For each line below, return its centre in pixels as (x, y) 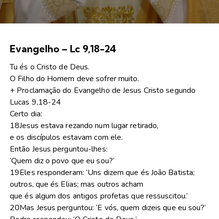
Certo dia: (26, 114)
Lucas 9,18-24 (36, 102)
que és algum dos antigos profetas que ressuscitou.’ (99, 196)
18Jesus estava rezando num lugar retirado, (84, 126)
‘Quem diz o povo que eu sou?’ (62, 161)
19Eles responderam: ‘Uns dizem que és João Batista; (102, 173)
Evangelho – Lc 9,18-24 (63, 49)
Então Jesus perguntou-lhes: (59, 149)
